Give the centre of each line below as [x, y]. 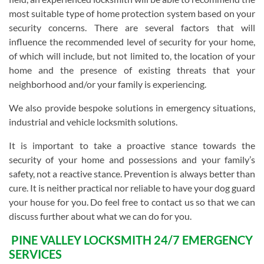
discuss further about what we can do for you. [100, 216]
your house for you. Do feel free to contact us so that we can [132, 202]
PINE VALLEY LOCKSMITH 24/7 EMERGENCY [131, 240]
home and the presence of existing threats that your [132, 70]
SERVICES [35, 254]
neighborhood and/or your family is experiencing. [108, 84]
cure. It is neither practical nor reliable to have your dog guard [132, 188]
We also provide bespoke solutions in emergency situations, [132, 108]
